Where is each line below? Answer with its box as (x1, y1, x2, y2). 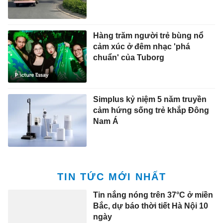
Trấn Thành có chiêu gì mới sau (93, 203, 212, 212)
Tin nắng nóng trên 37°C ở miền (93, 138, 213, 147)
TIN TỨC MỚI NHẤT (57, 119, 166, 130)
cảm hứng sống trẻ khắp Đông (93, 54, 209, 63)
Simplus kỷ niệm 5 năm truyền (93, 43, 207, 52)
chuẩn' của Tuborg (93, 1, 164, 10)
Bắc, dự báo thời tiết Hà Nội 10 (93, 149, 208, 158)
